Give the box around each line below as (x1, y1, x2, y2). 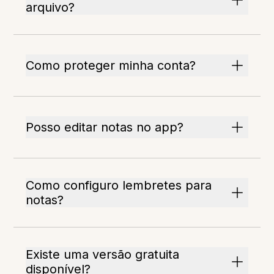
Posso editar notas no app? (26, 120, 184, 135)
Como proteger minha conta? (26, 58, 196, 73)
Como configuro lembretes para (26, 178, 212, 193)
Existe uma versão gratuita (26, 247, 180, 262)
